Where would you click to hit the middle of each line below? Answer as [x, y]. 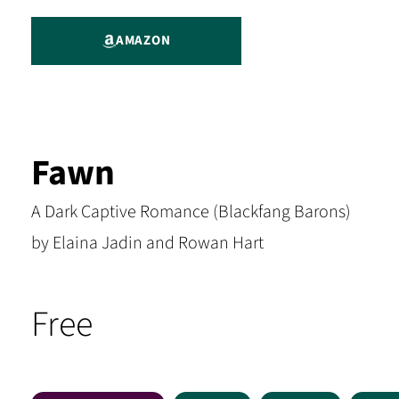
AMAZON [143, 41]
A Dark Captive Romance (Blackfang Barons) [191, 212]
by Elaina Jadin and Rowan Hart [147, 243]
